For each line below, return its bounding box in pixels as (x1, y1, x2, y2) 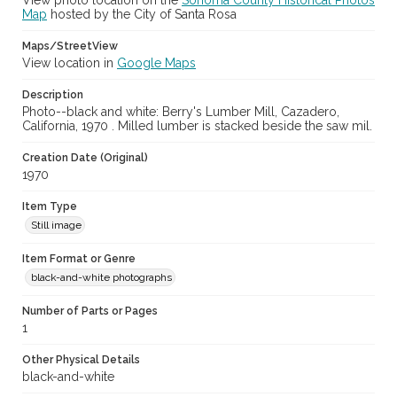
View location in (22, 56, 117, 71)
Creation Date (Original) (22, 152, 148, 165)
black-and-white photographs (31, 271, 172, 284)
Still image (31, 219, 82, 232)
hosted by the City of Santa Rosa (47, 7, 237, 22)
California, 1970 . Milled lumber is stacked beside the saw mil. (22, 119, 372, 134)
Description (22, 89, 83, 102)
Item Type (22, 200, 77, 214)
